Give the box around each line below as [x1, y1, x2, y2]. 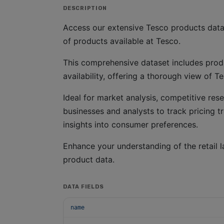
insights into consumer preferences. [63, 119, 198, 129]
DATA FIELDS [63, 183, 104, 190]
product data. [63, 154, 114, 164]
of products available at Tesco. [63, 36, 180, 46]
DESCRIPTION [63, 5, 107, 11]
